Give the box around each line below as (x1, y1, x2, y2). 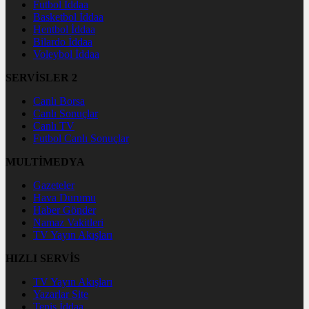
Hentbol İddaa (33, 23, 95, 35)
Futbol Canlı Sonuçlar (33, 132, 129, 144)
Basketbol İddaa (33, 10, 103, 23)
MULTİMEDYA (6, 155, 85, 168)
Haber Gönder (33, 203, 96, 216)
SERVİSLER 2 (6, 71, 77, 83)
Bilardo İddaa (33, 35, 92, 48)
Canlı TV (33, 119, 74, 132)
